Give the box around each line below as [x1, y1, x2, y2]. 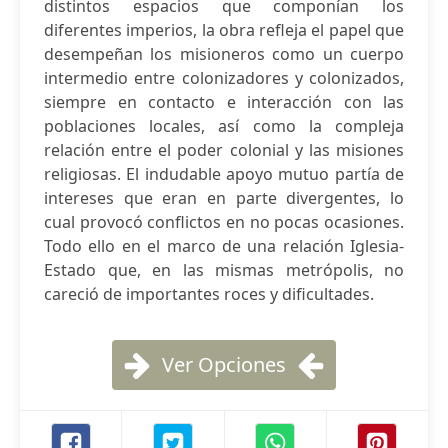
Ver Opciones [162, 351, 286, 378]
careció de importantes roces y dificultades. [44, 283, 374, 305]
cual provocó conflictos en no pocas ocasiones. [44, 211, 404, 233]
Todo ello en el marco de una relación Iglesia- [44, 235, 404, 257]
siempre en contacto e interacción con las [44, 91, 404, 113]
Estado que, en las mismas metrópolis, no [44, 259, 404, 281]
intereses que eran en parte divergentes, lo [44, 187, 404, 209]
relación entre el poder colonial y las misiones [44, 139, 404, 161]
